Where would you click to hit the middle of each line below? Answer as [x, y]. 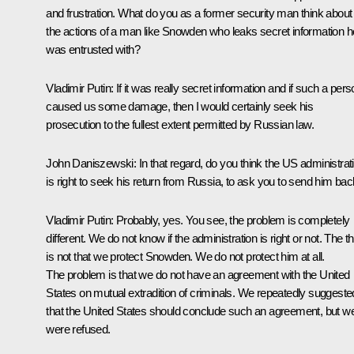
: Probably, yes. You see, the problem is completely [230, 220]
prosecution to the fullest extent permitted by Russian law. [180, 124]
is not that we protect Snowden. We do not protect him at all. [185, 256]
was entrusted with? [93, 49]
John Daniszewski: [92, 163]
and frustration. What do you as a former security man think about [199, 13]
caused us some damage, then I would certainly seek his [179, 106]
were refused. [78, 329]
